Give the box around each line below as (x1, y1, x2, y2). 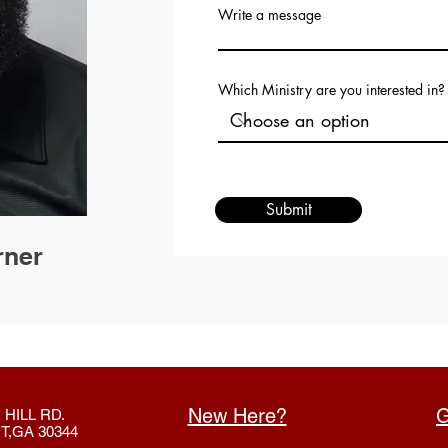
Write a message (218, 5, 321, 24)
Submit (265, 199, 312, 220)
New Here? (187, 404, 287, 428)
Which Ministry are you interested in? (218, 80, 445, 99)
